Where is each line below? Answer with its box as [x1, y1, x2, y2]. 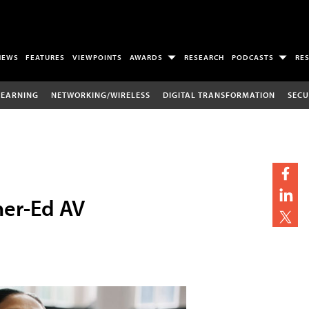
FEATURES [26, 52, 66, 63]
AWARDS [130, 52, 163, 63]
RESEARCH [184, 52, 225, 63]
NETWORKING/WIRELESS [50, 89, 150, 100]
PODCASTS [231, 52, 274, 63]
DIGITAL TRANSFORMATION [162, 89, 275, 100]
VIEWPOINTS [72, 52, 123, 63]
